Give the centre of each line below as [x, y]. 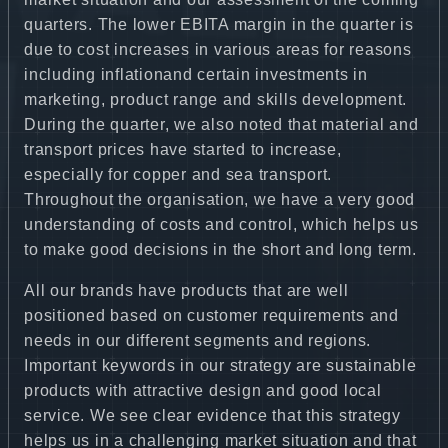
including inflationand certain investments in [196, 74]
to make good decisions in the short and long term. [220, 249]
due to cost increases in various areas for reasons [218, 49]
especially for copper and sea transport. [178, 174]
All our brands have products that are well [186, 290]
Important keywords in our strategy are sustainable [220, 365]
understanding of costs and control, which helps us [221, 224]
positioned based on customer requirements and [211, 315]
